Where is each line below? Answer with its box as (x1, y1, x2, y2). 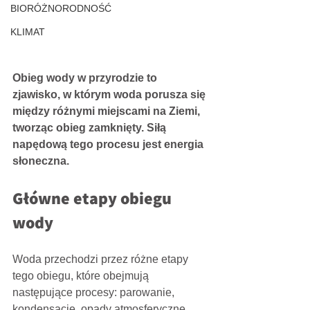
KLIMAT (10, 26, 45, 37)
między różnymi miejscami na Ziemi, (12, 105, 203, 118)
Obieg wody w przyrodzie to (12, 72, 160, 84)
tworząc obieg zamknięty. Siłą (12, 122, 169, 134)
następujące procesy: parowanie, (12, 286, 177, 299)
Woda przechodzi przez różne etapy (12, 253, 191, 266)
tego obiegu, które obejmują (12, 270, 152, 282)
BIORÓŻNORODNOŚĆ (10, 3, 111, 14)
